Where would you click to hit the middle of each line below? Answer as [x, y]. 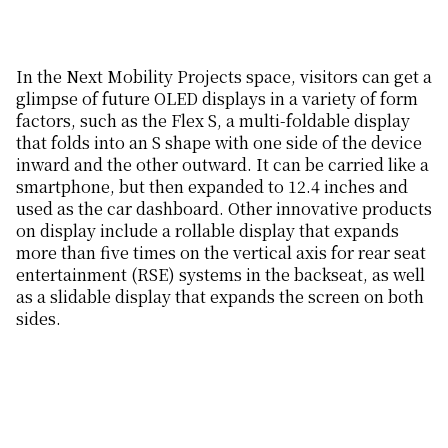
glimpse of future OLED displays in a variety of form [217, 99]
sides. [38, 319]
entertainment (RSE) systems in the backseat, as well [220, 275]
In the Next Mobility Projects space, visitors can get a [224, 77]
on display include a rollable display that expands [207, 231]
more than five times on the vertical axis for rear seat [221, 253]
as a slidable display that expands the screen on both [220, 297]
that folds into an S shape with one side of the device [219, 143]
